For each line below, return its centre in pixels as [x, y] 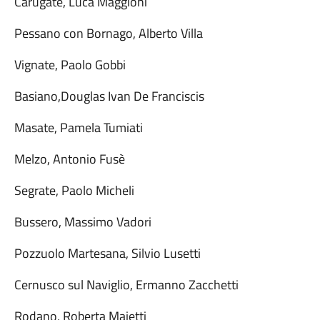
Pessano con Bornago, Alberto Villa [108, 33]
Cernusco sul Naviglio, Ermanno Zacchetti [126, 285]
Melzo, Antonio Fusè [69, 159]
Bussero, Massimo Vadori [82, 222]
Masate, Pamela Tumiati [78, 127]
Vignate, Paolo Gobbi [70, 65]
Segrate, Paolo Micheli [74, 190]
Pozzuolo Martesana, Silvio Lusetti [107, 253]
